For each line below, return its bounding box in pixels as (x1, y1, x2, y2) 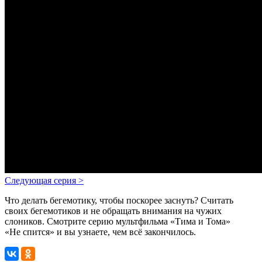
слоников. (5, 216, 44, 226)
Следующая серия (5, 175, 78, 185)
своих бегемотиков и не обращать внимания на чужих (5, 205, 222, 216)
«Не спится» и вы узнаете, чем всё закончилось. (5, 226, 196, 237)
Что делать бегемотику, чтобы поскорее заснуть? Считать (5, 195, 233, 205)
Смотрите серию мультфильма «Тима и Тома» (44, 216, 230, 226)
